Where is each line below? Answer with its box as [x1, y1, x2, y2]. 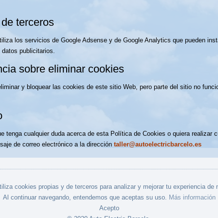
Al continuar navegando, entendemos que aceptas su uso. [2, 194, 169, 201]
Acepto [99, 204, 119, 212]
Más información [168, 194, 216, 201]
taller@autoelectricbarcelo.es [114, 141, 201, 148]
